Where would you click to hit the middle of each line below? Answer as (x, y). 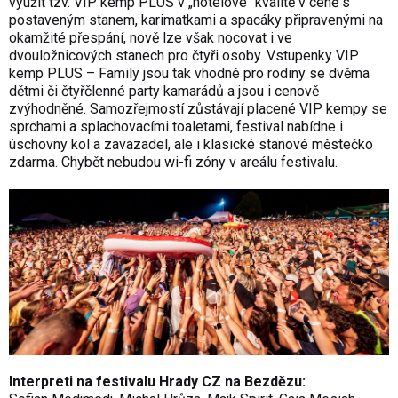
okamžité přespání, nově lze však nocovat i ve (151, 37)
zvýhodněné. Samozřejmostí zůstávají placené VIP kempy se (198, 108)
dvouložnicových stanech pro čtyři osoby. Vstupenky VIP (184, 55)
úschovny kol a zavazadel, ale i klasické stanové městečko (191, 144)
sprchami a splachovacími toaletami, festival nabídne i (176, 126)
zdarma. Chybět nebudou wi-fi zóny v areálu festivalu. (173, 162)
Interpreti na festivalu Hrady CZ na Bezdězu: (157, 382)
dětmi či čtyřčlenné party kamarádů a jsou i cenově (164, 91)
